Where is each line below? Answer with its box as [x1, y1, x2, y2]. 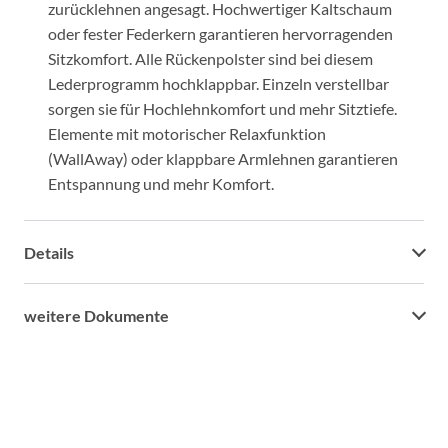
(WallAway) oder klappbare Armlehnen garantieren [48, 149, 398, 168]
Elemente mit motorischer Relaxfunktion [48, 124, 326, 143]
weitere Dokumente [24, 305, 169, 325]
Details [24, 242, 74, 262]
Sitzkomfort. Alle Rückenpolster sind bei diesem [48, 49, 373, 68]
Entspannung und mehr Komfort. [48, 174, 274, 193]
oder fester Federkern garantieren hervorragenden [48, 24, 393, 43]
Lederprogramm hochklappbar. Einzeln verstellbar [48, 74, 389, 93]
